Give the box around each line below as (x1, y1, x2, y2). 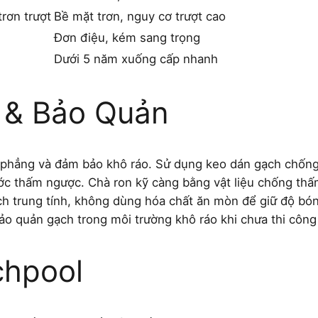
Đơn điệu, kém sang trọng (54, 30, 200, 45)
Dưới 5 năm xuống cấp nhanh (54, 51, 218, 66)
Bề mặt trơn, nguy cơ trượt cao (54, 9, 226, 23)
